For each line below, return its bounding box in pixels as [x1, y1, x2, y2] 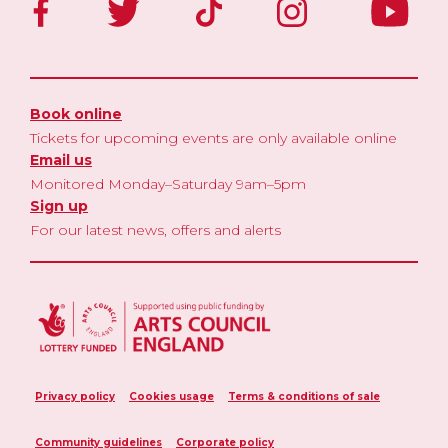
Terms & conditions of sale [228, 389, 380, 403]
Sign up [30, 196, 88, 215]
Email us [30, 150, 92, 169]
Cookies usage [129, 389, 214, 403]
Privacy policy [35, 389, 115, 403]
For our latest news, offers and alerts [30, 220, 281, 239]
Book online [30, 104, 122, 123]
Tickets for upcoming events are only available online [30, 128, 397, 147]
